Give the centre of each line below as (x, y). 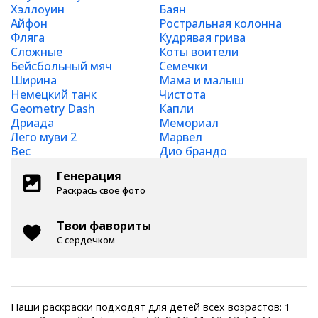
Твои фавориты (104, 226)
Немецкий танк (54, 94)
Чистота (182, 94)
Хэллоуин (38, 9)
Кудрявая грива (202, 38)
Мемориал (189, 123)
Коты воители (199, 52)
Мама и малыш (202, 80)
